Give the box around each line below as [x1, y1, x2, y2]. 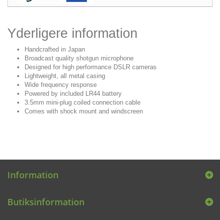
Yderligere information [7, 26, 137, 41]
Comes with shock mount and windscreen [25, 108, 143, 115]
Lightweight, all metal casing [25, 72, 105, 80]
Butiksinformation [7, 196, 84, 208]
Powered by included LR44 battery [25, 90, 122, 97]
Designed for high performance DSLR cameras [25, 63, 157, 71]
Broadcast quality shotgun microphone [25, 55, 134, 62]
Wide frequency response [25, 81, 97, 88]
